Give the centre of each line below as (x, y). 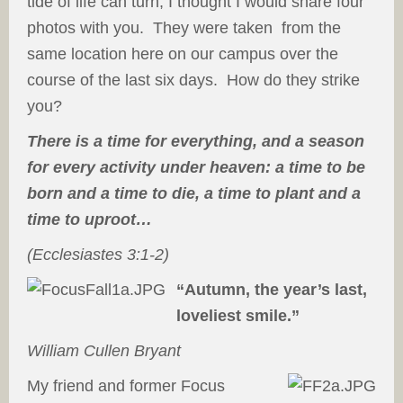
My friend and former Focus (126, 386)
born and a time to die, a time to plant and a (194, 193)
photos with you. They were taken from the (184, 28)
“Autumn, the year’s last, (272, 290)
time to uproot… (90, 219)
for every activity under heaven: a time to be (196, 167)
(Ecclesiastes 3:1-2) (98, 255)
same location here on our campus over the (183, 54)
